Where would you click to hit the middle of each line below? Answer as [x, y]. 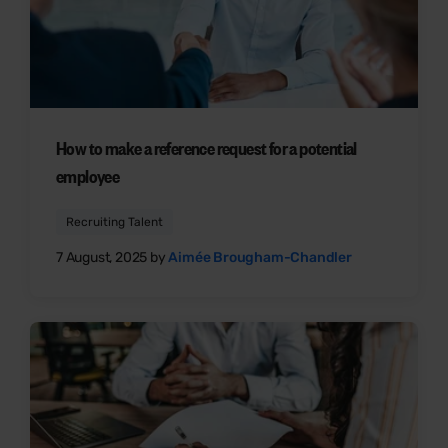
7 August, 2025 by [112, 258]
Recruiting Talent [114, 222]
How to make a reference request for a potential [206, 148]
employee [88, 176]
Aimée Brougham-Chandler [260, 258]
